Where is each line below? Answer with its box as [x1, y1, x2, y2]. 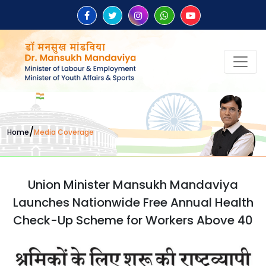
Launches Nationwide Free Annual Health [12, 194, 254, 211]
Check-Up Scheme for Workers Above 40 [13, 211, 253, 229]
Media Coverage [34, 127, 94, 138]
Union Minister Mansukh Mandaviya [28, 176, 238, 193]
